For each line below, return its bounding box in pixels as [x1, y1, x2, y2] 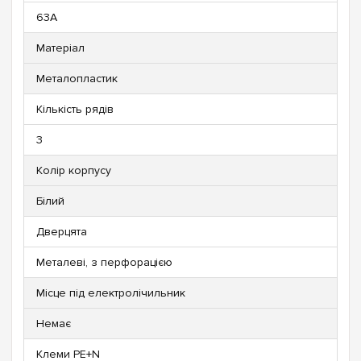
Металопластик [36, 71, 118, 85]
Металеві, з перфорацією [36, 255, 172, 269]
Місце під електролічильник [36, 285, 185, 300]
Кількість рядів [36, 102, 114, 116]
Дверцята [36, 224, 87, 239]
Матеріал [36, 40, 85, 55]
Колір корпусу [36, 163, 111, 177]
